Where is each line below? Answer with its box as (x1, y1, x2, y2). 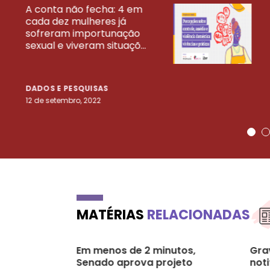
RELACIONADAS (147, 205, 250, 224)
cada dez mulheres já (25, 14, 126, 28)
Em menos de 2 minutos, (76, 243, 196, 257)
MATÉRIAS (77, 205, 147, 224)
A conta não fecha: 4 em (25, 2, 142, 16)
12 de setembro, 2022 (25, 95, 101, 105)
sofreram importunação (25, 26, 140, 40)
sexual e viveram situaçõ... (25, 38, 146, 52)
